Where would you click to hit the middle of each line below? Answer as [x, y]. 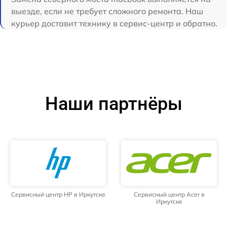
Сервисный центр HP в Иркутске [58, 194]
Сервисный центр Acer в [169, 194]
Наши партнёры [113, 104]
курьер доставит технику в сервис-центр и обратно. [114, 23]
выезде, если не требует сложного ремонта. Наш [107, 11]
